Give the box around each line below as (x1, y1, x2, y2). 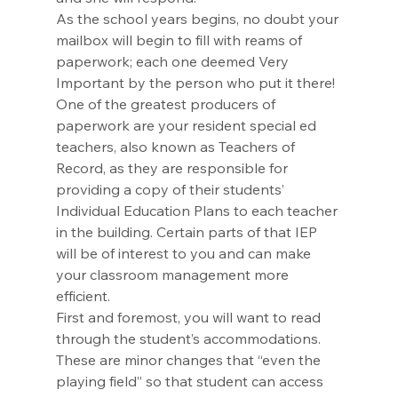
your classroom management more (55, 266, 292, 283)
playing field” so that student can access (55, 372, 327, 390)
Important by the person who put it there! (55, 74, 338, 92)
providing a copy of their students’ (55, 180, 288, 198)
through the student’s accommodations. (55, 330, 324, 347)
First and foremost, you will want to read (55, 308, 324, 326)
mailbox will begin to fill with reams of (55, 31, 306, 49)
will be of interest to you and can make (55, 244, 314, 262)
